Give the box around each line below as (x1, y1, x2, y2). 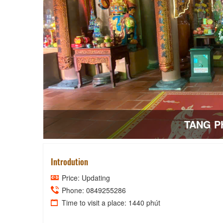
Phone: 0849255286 (60, 185, 126, 195)
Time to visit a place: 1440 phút (60, 197, 160, 208)
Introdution (51, 155, 88, 168)
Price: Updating (60, 172, 110, 183)
